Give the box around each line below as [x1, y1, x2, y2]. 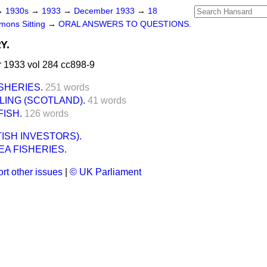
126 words [24, 108, 69, 119]
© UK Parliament [70, 167, 141, 177]
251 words [45, 82, 89, 92]
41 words [88, 95, 126, 105]
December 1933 [74, 7, 137, 15]
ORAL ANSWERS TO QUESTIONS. [58, 20, 191, 29]
